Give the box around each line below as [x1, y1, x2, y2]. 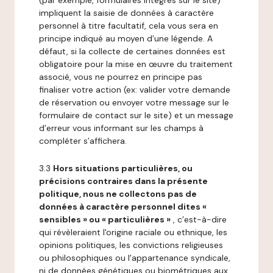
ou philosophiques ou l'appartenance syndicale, [39, 252, 230, 263]
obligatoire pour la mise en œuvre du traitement [39, 58, 233, 69]
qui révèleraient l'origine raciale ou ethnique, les [39, 227, 227, 238]
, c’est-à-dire [171, 214, 227, 225]
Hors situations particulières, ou [53, 163, 193, 174]
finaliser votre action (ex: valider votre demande [39, 84, 230, 95]
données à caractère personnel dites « [39, 201, 207, 212]
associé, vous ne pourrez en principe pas [39, 71, 202, 82]
